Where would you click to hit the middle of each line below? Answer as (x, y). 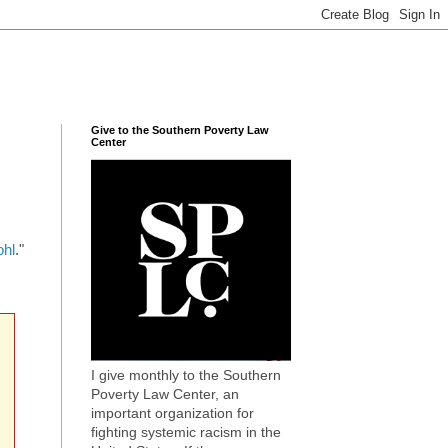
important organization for (172, 413)
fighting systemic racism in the (186, 432)
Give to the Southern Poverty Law (180, 130)
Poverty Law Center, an (165, 394)
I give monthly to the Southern (186, 375)
